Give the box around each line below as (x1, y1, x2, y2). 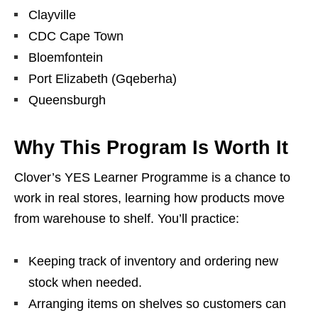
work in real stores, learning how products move (14, 191, 285, 206)
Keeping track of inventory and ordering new (28, 254, 278, 269)
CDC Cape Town (28, 29, 124, 44)
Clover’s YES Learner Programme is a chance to (14, 170, 290, 185)
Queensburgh (28, 93, 106, 108)
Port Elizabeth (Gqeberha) (28, 72, 177, 87)
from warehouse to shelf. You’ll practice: (14, 212, 239, 226)
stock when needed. (28, 275, 142, 290)
